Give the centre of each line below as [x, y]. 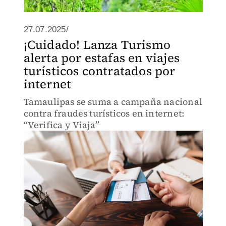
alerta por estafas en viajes [102, 58]
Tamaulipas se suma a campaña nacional [113, 102]
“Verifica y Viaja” [62, 125]
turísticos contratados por [99, 71]
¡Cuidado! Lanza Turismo [97, 45]
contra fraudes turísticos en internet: [104, 113]
